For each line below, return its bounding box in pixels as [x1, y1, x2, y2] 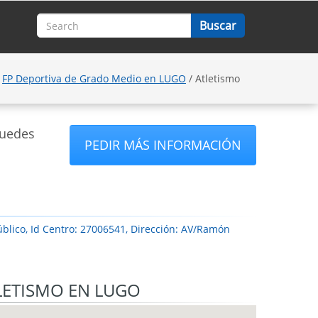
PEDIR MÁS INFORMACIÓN [84, 136, 241, 153]
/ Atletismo [186, 72, 240, 85]
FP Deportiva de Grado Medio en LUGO [2, 72, 186, 85]
